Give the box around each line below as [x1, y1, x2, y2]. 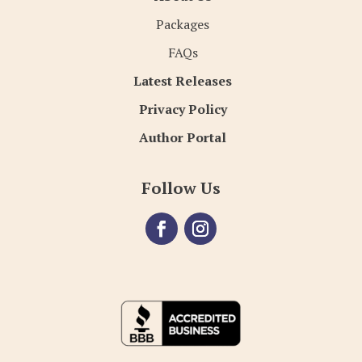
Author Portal [139, 128, 227, 147]
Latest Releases [133, 72, 233, 90]
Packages [156, 15, 210, 34]
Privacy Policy [138, 100, 227, 119]
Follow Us [141, 177, 221, 200]
